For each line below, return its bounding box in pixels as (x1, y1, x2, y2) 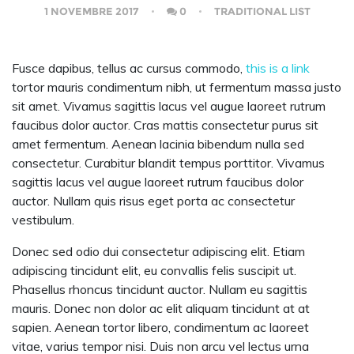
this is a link (246, 60, 310, 77)
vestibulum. (12, 212, 74, 228)
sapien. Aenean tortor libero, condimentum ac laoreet (12, 319, 309, 336)
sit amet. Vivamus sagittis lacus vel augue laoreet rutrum (12, 98, 326, 115)
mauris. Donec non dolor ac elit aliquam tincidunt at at (12, 300, 310, 317)
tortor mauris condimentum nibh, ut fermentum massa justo (12, 79, 341, 96)
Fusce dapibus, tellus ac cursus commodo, (12, 60, 246, 77)
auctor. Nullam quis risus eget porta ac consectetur (12, 193, 295, 209)
